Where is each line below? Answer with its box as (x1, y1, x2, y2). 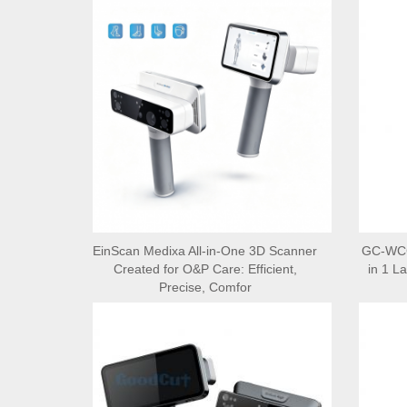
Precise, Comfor (158, 279, 252, 294)
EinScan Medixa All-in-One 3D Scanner (93, 243, 318, 258)
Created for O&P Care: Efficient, (113, 261, 297, 276)
